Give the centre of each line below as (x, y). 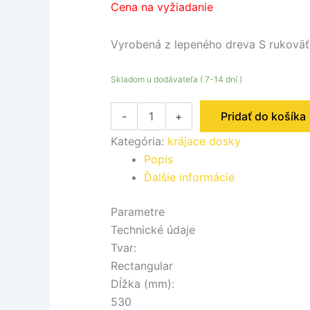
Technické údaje (153, 229)
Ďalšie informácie (189, 177)
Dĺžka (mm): (143, 283)
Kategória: (139, 141)
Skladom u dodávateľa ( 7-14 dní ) (176, 79)
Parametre (138, 211)
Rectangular (142, 265)
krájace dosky (204, 141)
